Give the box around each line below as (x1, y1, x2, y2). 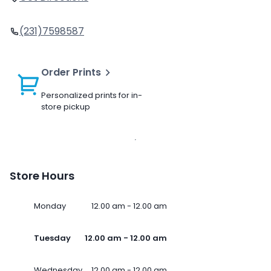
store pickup (41, 101, 90, 113)
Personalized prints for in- (41, 90, 142, 102)
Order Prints (41, 65, 101, 80)
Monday (34, 200, 66, 212)
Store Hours (10, 168, 74, 184)
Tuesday (34, 232, 71, 244)
